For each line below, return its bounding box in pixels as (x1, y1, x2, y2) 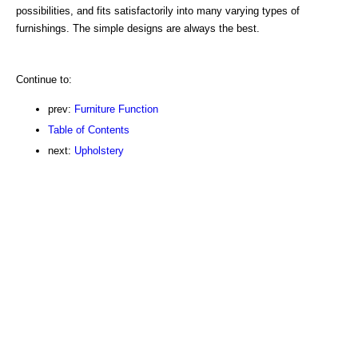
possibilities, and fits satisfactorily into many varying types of (16, 4, 300, 17)
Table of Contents (48, 123, 129, 136)
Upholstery (74, 144, 124, 157)
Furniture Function (74, 102, 158, 115)
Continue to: (16, 73, 72, 86)
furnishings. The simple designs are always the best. (16, 22, 260, 34)
